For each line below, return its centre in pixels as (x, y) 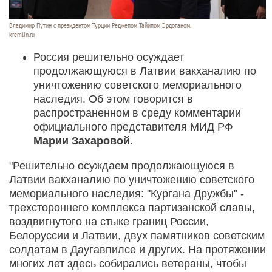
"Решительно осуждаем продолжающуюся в (122, 165)
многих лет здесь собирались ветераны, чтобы (128, 263)
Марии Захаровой (82, 141)
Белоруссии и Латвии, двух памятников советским (137, 235)
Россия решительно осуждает (109, 57)
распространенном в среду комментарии (137, 113)
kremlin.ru (22, 34)
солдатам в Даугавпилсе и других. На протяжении (138, 249)
